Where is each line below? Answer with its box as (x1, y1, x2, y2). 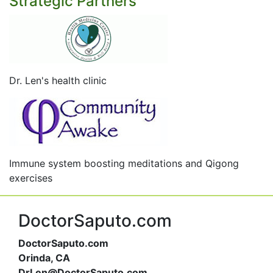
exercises (9, 172, 52, 184)
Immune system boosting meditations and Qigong (9, 157, 239, 169)
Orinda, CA (18, 252, 70, 264)
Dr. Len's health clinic (9, 74, 107, 87)
